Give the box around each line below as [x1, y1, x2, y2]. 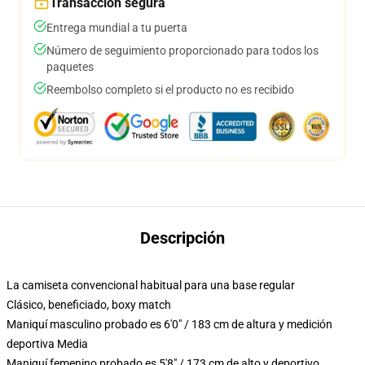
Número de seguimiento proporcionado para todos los [46, 44, 319, 57]
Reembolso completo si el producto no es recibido [46, 83, 294, 96]
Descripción [140, 228, 225, 248]
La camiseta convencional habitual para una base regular [7, 279, 295, 292]
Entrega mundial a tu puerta [46, 21, 187, 34]
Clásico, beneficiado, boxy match [7, 298, 171, 311]
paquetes [46, 60, 94, 73]
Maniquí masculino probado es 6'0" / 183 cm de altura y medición [7, 318, 332, 331]
